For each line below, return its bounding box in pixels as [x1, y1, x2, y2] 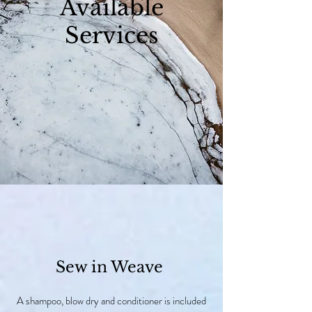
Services [64, 21, 159, 49]
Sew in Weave [56, 257, 167, 276]
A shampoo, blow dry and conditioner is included [16, 292, 206, 309]
